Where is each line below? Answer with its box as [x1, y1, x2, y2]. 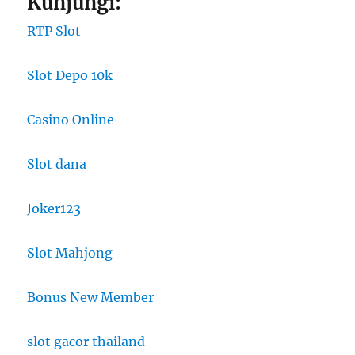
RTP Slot [27, 23, 82, 40]
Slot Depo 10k [27, 67, 113, 84]
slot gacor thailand [27, 334, 146, 350]
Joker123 [27, 200, 82, 217]
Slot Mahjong [27, 245, 113, 261]
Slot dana [27, 156, 87, 173]
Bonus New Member [27, 289, 155, 306]
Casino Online [27, 112, 115, 128]
